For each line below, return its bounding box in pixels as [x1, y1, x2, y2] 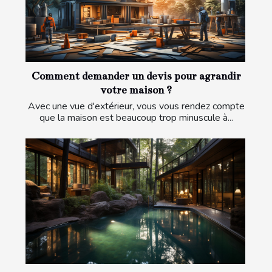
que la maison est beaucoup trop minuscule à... [39, 111, 233, 125]
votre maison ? [100, 84, 172, 97]
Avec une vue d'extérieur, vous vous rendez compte [27, 100, 245, 114]
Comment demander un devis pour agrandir [31, 70, 241, 83]
